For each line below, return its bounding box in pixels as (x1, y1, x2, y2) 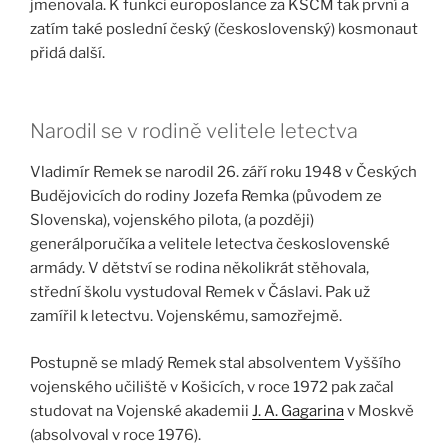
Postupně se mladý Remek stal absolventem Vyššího (30, 353, 401, 372)
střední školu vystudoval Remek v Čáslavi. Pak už (30, 283, 370, 302)
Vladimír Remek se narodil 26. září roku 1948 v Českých (30, 163, 417, 182)
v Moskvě (344, 401, 414, 420)
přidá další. (30, 43, 105, 62)
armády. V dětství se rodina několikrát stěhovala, (30, 259, 369, 278)
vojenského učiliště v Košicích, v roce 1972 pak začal (30, 377, 394, 396)
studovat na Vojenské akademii (30, 401, 252, 420)
